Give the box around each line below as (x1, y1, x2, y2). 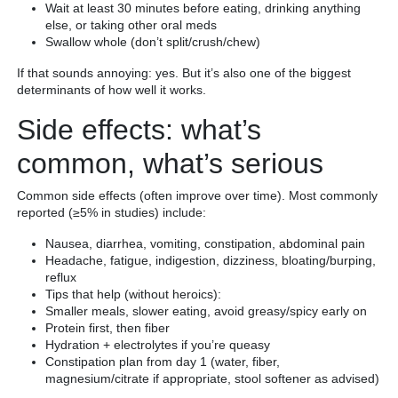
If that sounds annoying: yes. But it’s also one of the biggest (17, 66, 351, 81)
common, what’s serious (17, 147, 323, 180)
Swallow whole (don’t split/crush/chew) (45, 35, 260, 50)
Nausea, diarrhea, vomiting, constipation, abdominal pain (45, 236, 365, 251)
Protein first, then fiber (45, 321, 170, 336)
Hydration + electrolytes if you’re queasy (45, 338, 270, 353)
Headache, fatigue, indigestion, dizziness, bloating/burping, (45, 253, 376, 268)
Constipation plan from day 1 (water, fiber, (45, 354, 280, 370)
